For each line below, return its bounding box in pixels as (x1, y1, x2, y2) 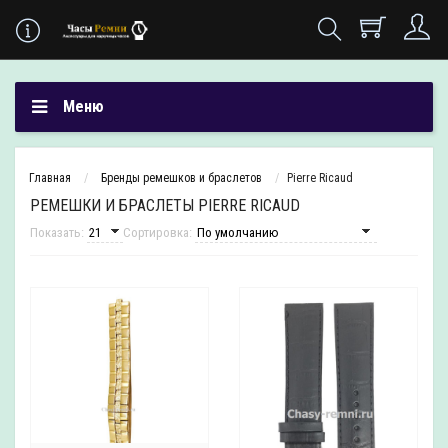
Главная (29, 171, 71, 185)
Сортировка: (123, 225, 195, 240)
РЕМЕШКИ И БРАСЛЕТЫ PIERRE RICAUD (30, 196, 300, 215)
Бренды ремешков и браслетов (101, 171, 262, 185)
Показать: (30, 225, 87, 240)
